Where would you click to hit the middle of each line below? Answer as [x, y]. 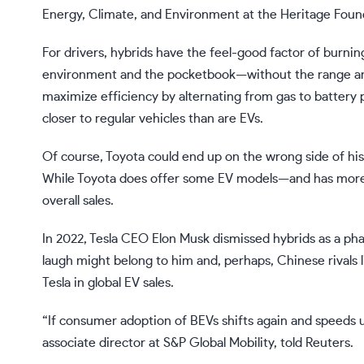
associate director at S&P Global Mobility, [160, 343]
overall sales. [78, 201]
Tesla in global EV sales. [108, 283]
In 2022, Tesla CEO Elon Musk [126, 239]
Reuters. [328, 343]
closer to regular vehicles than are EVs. [153, 119]
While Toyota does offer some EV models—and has [188, 179]
